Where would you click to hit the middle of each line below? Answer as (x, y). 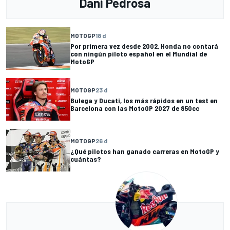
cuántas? (85, 159)
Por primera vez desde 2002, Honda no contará (144, 46)
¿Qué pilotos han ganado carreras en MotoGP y (145, 151)
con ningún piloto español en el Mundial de (139, 53)
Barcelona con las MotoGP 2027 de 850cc (135, 108)
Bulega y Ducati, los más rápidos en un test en (144, 101)
